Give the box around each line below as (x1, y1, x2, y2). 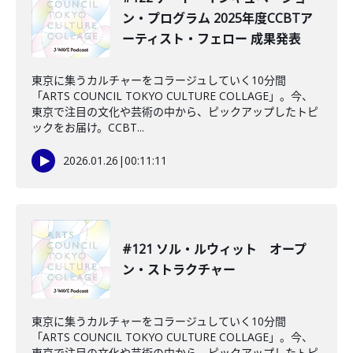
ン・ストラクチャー (122, 261, 236, 278)
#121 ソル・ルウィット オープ (122, 240, 307, 258)
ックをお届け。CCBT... (32, 120, 144, 135)
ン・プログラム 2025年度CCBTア (122, 9, 313, 27)
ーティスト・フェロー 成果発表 (122, 30, 301, 47)
